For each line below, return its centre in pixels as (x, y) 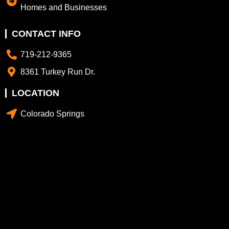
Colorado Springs (52, 114)
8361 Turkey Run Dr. (58, 72)
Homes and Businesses (64, 8)
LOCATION (36, 93)
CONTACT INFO (46, 34)
